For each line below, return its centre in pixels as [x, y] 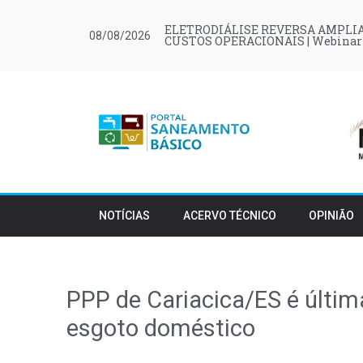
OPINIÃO [332, 216]
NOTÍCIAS [125, 216]
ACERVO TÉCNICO [229, 216]
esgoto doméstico [161, 328]
